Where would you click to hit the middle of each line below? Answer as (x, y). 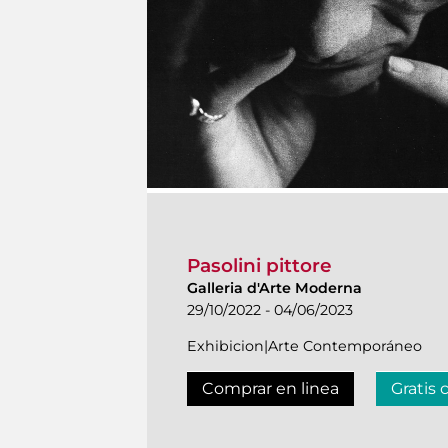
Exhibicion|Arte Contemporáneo (304, 346)
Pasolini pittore (259, 266)
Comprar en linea (270, 389)
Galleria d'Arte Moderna (274, 288)
